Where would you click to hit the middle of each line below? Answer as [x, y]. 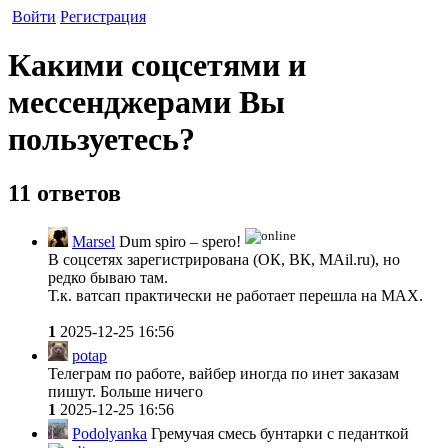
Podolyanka [109, 433]
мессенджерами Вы [146, 102]
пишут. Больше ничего [125, 391]
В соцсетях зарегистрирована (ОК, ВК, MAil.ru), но [224, 259]
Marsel [93, 241]
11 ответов [64, 192]
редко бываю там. [110, 277]
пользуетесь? [101, 139]
